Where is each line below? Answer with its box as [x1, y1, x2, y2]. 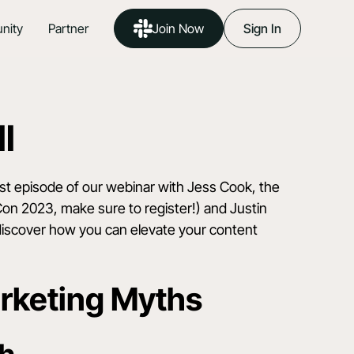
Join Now [152, 21, 204, 36]
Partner [47, 21, 88, 36]
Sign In [243, 21, 281, 36]
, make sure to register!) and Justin [54, 200, 268, 217]
